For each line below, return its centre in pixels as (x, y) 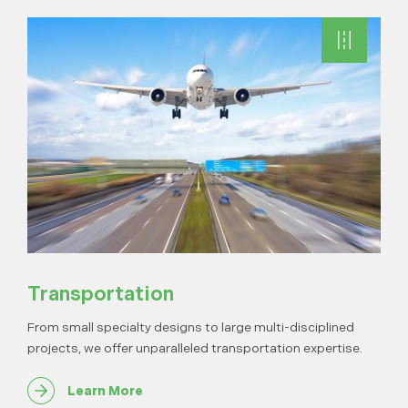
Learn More (105, 390)
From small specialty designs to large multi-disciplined (191, 326)
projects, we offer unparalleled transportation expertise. (195, 347)
